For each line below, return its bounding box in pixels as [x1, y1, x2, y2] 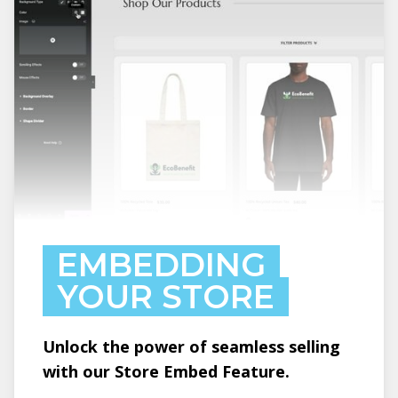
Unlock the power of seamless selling [43, 336, 340, 357]
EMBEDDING [57, 245, 266, 284]
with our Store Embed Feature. [43, 361, 290, 382]
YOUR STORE [57, 277, 275, 316]
